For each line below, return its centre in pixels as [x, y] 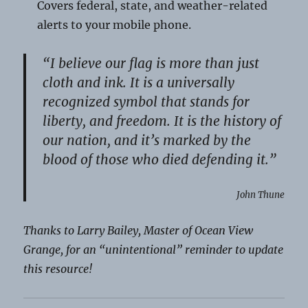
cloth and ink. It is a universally [139, 83]
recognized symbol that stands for [146, 102]
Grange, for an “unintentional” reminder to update [154, 250]
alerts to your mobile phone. [114, 25]
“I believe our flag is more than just [151, 64]
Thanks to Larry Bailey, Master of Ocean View [139, 231]
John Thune [260, 195]
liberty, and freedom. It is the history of [162, 121]
